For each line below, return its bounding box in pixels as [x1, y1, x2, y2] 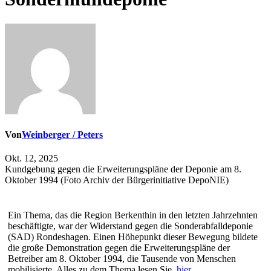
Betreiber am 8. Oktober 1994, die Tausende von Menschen [8, 253, 236, 264]
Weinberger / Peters [22, 129, 103, 140]
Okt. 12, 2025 [5, 153, 58, 164]
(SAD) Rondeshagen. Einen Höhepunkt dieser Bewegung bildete [8, 232, 258, 243]
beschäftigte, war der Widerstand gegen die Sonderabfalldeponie [8, 221, 253, 232]
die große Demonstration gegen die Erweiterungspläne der [8, 243, 230, 253]
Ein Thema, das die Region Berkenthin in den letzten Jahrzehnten [8, 210, 258, 221]
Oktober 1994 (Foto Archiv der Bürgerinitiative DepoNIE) [5, 175, 229, 186]
